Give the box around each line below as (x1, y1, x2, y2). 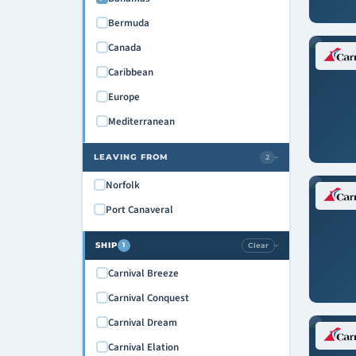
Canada (107, 40, 141, 55)
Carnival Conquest (107, 290, 189, 305)
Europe (107, 89, 140, 104)
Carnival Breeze (107, 265, 179, 281)
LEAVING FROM (93, 151, 168, 162)
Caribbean (107, 64, 153, 79)
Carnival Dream (107, 315, 177, 330)
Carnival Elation (107, 339, 179, 354)
